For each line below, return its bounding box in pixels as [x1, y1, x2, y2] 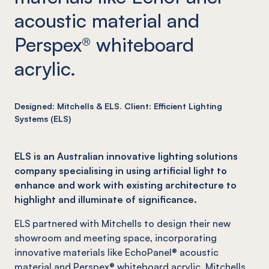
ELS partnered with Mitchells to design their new [14, 217, 231, 229]
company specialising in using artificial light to [14, 164, 227, 177]
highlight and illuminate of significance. [14, 193, 197, 205]
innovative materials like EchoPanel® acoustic [14, 246, 219, 258]
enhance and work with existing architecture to [14, 178, 237, 191]
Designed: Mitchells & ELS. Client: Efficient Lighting [14, 100, 222, 111]
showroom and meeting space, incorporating [14, 231, 217, 244]
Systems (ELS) [14, 113, 71, 124]
